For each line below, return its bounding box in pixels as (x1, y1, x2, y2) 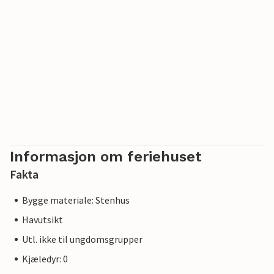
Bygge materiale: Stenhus (22, 194, 130, 206)
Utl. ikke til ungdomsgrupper (22, 233, 143, 245)
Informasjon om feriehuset (10, 148, 202, 165)
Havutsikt (22, 213, 63, 226)
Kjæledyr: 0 (22, 253, 68, 265)
